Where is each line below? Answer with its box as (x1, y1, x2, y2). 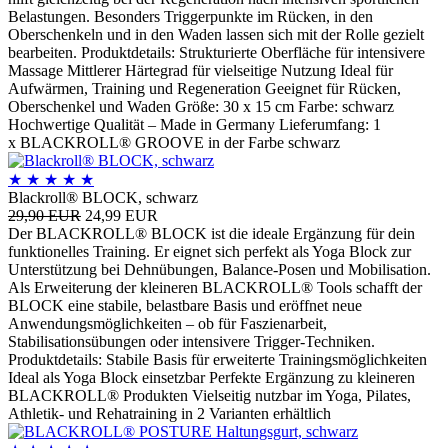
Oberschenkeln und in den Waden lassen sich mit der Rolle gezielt (8, 25, 424, 43)
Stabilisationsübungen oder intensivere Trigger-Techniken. (8, 332, 375, 350)
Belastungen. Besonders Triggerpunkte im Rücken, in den (8, 7, 373, 25)
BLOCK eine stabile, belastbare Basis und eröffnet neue (8, 296, 362, 314)
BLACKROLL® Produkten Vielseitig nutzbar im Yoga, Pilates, (8, 386, 411, 404)
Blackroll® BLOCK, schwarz (8, 188, 198, 206)
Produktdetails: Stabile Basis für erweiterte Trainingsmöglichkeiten (8, 350, 427, 368)
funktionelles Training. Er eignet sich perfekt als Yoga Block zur (8, 242, 411, 260)
